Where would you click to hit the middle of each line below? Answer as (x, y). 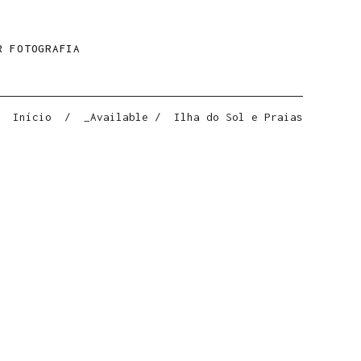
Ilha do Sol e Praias (239, 117)
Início (32, 117)
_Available (116, 117)
